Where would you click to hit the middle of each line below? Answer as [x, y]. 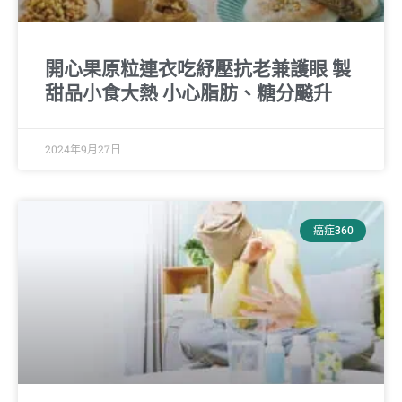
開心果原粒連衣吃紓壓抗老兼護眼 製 [198, 69]
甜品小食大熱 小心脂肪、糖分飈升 [188, 93]
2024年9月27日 [83, 149]
